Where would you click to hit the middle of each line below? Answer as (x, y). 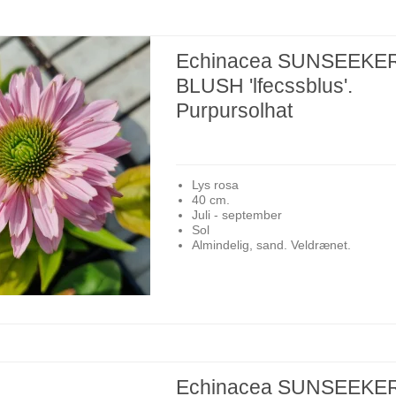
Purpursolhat (235, 110)
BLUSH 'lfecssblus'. (265, 85)
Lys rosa (215, 185)
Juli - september (236, 215)
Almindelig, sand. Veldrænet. (271, 245)
